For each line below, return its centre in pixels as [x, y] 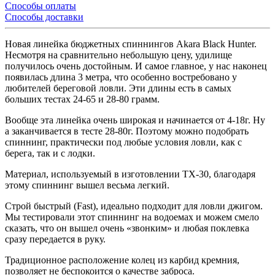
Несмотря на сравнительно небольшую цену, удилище [118, 55]
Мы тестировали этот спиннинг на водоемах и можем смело [132, 217]
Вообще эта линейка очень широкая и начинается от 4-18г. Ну [135, 120]
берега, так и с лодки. [50, 153]
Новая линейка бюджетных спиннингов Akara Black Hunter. [131, 44]
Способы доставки [44, 17]
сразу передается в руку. [55, 239]
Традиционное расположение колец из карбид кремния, [122, 260]
